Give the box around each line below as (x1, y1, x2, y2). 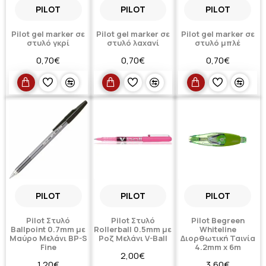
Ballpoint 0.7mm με (11, 224, 86, 235)
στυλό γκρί (27, 37, 70, 48)
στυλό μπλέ (195, 37, 241, 48)
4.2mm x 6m (194, 242, 241, 253)
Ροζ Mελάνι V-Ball (98, 233, 167, 244)
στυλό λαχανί (106, 37, 159, 48)
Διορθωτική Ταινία (180, 233, 255, 244)
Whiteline (199, 224, 236, 235)
